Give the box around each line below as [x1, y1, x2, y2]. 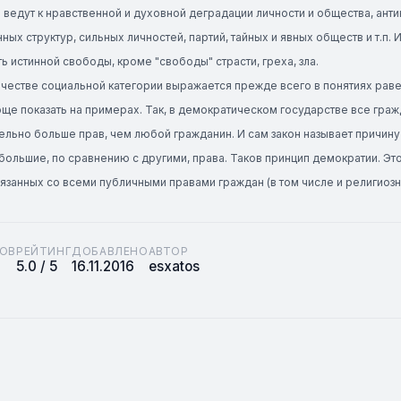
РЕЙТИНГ [16, 244, 73, 258]
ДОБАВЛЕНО [72, 244, 149, 258]
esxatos [148, 258, 200, 275]
